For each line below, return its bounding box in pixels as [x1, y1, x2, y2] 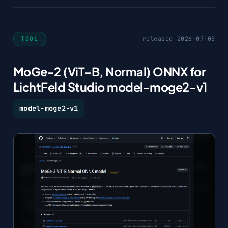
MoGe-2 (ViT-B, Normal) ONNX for [13, 64, 206, 79]
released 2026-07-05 [142, 34, 215, 43]
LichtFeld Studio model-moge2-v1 [13, 79, 207, 95]
